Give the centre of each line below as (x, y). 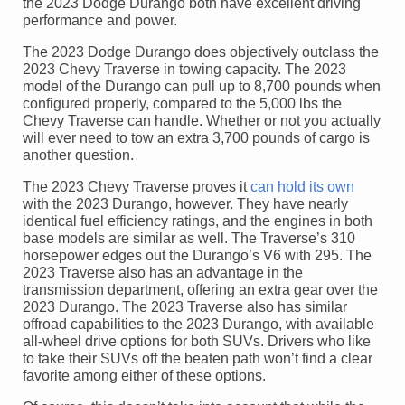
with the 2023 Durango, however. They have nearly (185, 203)
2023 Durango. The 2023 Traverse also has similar (185, 306)
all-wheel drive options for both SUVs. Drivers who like (197, 341)
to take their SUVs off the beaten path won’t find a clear (198, 358)
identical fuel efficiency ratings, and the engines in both (198, 221)
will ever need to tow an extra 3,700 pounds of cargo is (196, 137)
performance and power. (100, 20)
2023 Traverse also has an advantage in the (163, 272)
